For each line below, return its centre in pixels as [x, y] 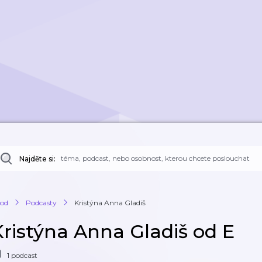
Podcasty [41, 202]
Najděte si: [37, 159]
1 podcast [22, 255]
